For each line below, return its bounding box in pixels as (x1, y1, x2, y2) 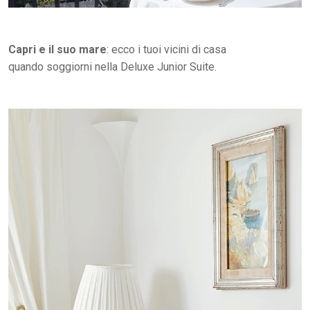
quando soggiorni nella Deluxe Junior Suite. (8, 60, 217, 74)
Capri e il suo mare (8, 43, 107, 57)
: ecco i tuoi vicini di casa (107, 43, 226, 57)
